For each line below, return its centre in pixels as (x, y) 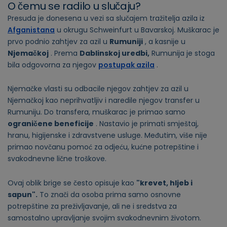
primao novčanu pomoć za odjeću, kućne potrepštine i (103, 147)
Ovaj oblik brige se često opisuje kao (72, 183)
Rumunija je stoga (182, 53)
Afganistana (31, 30)
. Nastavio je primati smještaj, (146, 124)
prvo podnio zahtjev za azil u (59, 41)
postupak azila (126, 65)
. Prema (64, 53)
